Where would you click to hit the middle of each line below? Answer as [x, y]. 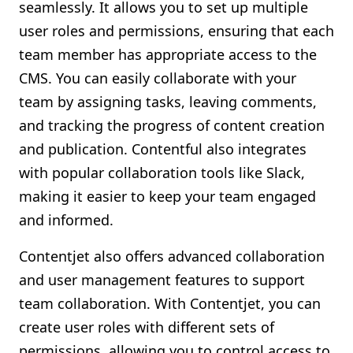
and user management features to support [162, 280]
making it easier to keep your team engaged [167, 196]
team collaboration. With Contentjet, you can [170, 303]
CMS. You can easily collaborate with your [158, 78]
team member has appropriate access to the [168, 54]
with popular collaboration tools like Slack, [162, 173]
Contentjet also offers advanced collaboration [172, 256]
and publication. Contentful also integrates [163, 149]
